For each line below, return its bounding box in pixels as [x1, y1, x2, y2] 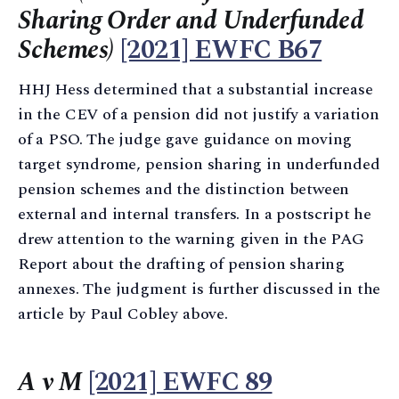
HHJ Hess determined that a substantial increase [18, 77, 373, 102]
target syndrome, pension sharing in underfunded [18, 151, 380, 176]
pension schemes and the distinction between [18, 176, 350, 201]
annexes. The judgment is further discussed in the [18, 276, 381, 301]
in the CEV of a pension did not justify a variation [18, 102, 379, 126]
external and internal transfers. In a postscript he [18, 201, 371, 226]
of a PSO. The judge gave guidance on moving [18, 126, 353, 151]
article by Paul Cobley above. [18, 301, 228, 326]
